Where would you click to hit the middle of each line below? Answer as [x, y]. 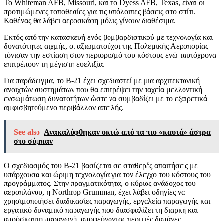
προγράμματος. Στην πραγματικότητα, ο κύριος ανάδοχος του [100, 184]
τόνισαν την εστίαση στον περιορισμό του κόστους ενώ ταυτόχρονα [110, 55]
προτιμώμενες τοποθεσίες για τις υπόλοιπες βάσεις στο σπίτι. [100, 12]
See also [27, 132]
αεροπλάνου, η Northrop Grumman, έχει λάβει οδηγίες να [94, 192]
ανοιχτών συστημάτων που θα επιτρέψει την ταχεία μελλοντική [103, 90]
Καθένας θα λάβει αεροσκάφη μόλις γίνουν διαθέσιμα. [90, 21]
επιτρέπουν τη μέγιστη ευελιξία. [54, 64]
